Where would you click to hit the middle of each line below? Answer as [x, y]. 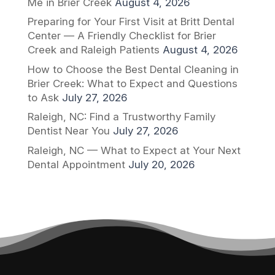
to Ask [43, 97]
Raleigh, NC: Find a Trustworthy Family [121, 117]
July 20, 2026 [161, 164]
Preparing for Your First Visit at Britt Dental [131, 22]
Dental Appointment [76, 164]
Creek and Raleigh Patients [93, 50]
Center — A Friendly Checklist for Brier [122, 36]
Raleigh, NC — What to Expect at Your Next [134, 150]
